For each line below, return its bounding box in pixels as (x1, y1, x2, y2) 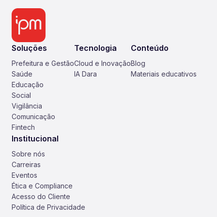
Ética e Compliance (12, 182, 73, 190)
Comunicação (12, 112, 55, 121)
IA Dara (74, 70, 97, 78)
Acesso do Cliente (12, 192, 70, 201)
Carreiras (12, 160, 41, 169)
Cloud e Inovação (74, 59, 131, 67)
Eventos (12, 171, 37, 179)
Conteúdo (131, 43, 169, 53)
